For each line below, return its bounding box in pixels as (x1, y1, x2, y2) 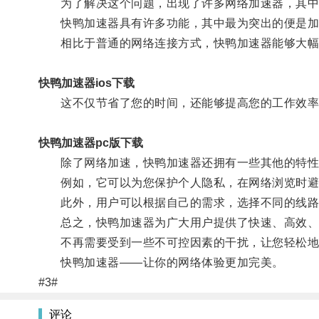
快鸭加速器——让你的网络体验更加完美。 (38, 256, 284, 268)
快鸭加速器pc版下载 (38, 136, 143, 149)
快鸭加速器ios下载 (38, 76, 135, 89)
